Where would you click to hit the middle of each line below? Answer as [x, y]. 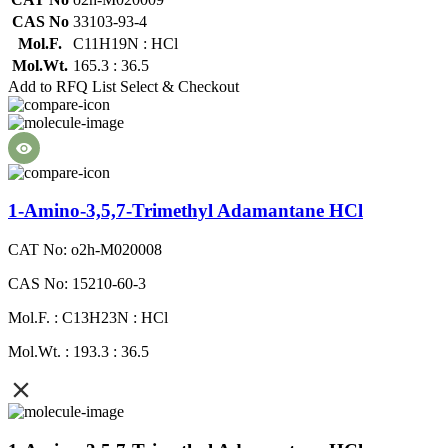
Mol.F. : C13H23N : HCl [88, 318]
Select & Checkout [179, 86]
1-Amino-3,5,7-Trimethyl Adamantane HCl [185, 211]
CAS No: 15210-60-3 [77, 284]
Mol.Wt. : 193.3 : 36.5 [78, 352]
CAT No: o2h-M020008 [85, 250]
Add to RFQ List [62, 86]
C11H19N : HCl [125, 43]
